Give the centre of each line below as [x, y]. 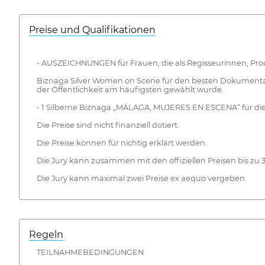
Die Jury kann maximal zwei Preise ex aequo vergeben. [141, 178]
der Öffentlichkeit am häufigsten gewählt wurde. [130, 89]
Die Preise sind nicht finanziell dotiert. [108, 125]
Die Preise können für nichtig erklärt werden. [122, 143]
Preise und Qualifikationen [92, 30]
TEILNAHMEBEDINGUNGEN [90, 253]
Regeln [46, 235]
